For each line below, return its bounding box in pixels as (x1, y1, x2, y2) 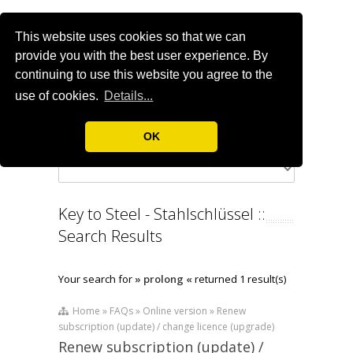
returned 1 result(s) (192, 272, 286, 287)
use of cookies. (15, 89, 102, 103)
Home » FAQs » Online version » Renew (68, 304, 246, 318)
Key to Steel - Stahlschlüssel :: (58, 203, 266, 225)
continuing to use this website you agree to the (15, 68, 273, 82)
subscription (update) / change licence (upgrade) (58, 320, 274, 334)
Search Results (58, 225, 162, 247)
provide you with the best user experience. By (15, 49, 269, 63)
